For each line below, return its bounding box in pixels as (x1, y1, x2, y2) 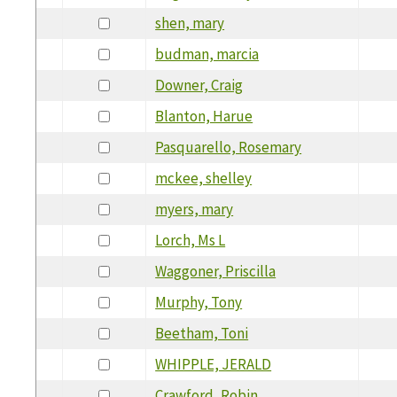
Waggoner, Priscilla (155, 261, 276, 281)
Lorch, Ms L (155, 230, 226, 250)
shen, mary (155, 12, 225, 33)
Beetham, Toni (155, 323, 249, 343)
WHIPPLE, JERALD (155, 354, 272, 374)
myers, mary (155, 198, 234, 219)
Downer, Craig (155, 74, 244, 95)
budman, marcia (155, 43, 260, 64)
